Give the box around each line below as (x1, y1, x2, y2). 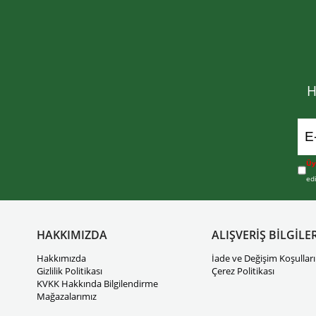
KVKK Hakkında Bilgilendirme (37, 276, 158, 290)
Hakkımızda (37, 251, 86, 265)
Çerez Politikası (212, 264, 274, 277)
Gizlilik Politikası (37, 264, 102, 277)
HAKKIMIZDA (37, 226, 107, 243)
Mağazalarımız (37, 289, 97, 303)
